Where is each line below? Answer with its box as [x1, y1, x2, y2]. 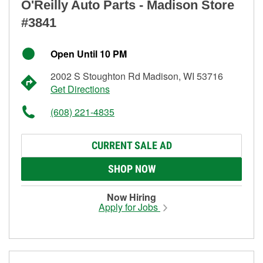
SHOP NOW [107, 162, 156, 175]
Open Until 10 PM [50, 46, 127, 60]
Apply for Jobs [99, 200, 160, 214]
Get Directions [50, 82, 110, 96]
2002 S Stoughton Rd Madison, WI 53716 [50, 69, 223, 83]
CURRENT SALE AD [91, 139, 172, 151]
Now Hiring [107, 190, 156, 204]
